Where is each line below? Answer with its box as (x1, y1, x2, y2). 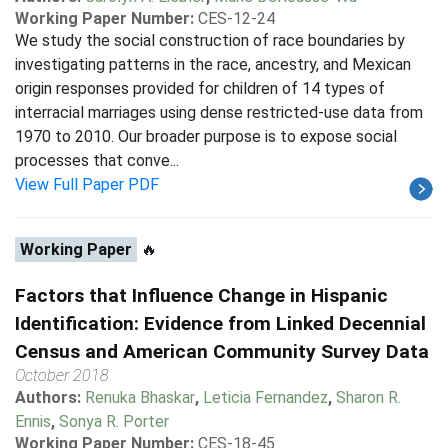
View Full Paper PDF (15, 175, 159, 194)
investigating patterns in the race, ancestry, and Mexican (15, 55, 411, 74)
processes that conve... (15, 151, 179, 170)
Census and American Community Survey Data (15, 340, 429, 363)
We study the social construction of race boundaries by (15, 31, 405, 50)
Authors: (15, 388, 85, 407)
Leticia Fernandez (203, 388, 328, 407)
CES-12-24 (198, 9, 275, 28)
